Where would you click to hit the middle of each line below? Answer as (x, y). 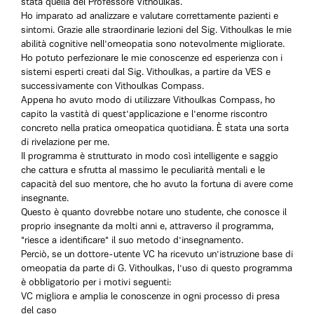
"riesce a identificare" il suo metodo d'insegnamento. (132, 241)
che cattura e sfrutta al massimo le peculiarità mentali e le (143, 171)
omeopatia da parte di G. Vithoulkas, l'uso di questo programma (157, 269)
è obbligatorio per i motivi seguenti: (96, 283)
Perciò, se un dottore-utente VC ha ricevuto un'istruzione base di (157, 255)
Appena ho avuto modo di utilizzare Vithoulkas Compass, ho (148, 101)
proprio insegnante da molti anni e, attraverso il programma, (147, 227)
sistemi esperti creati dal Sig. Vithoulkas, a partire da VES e (146, 73)
